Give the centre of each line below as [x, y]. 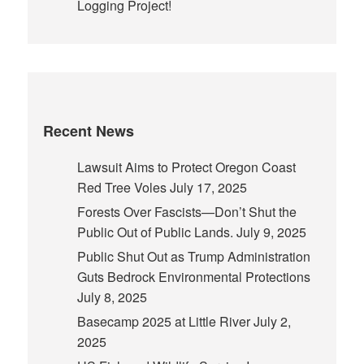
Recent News [89, 131]
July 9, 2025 [269, 232]
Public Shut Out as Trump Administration [193, 257]
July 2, [270, 322]
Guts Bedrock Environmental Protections [196, 277]
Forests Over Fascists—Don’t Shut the [186, 212]
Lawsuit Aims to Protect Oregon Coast [186, 167]
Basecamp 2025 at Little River [163, 322]
